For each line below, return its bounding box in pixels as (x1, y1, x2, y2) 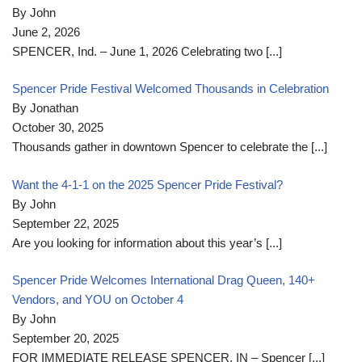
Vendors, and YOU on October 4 (12, 293, 183, 307)
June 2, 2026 (12, 24, 80, 39)
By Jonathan (12, 101, 78, 116)
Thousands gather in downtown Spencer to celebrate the (12, 140, 311, 154)
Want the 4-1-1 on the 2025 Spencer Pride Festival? (12, 177, 283, 192)
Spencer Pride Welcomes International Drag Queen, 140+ (12, 273, 315, 288)
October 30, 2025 (12, 120, 103, 135)
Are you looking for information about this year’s (12, 235, 266, 250)
